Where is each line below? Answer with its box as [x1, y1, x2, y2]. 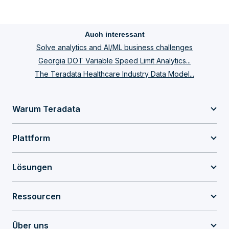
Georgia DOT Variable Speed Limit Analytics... [38, 56, 191, 65]
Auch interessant [84, 30, 145, 38]
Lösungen [12, 162, 52, 172]
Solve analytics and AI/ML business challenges [36, 43, 193, 52]
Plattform [12, 133, 50, 143]
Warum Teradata [12, 104, 80, 114]
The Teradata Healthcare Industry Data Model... [35, 70, 194, 78]
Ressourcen [12, 191, 61, 201]
